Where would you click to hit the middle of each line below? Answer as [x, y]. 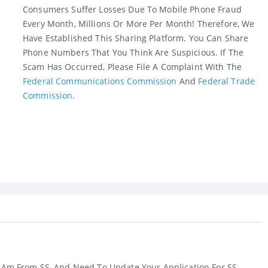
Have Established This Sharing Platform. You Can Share [136, 38]
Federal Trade [227, 81]
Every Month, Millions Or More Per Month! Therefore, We [139, 24]
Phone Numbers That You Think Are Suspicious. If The [133, 53]
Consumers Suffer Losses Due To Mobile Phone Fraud [132, 10]
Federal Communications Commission [100, 81]
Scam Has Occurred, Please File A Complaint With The [133, 67]
